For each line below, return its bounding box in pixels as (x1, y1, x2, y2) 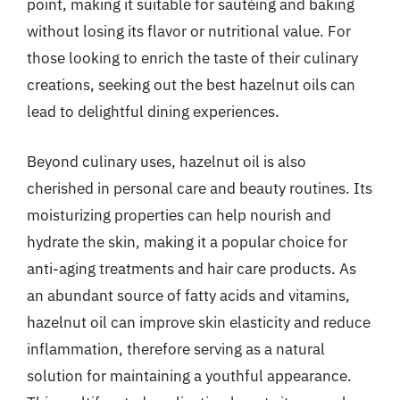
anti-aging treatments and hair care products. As (27, 258, 356, 279)
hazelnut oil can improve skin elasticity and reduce (27, 312, 371, 332)
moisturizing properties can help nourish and (27, 204, 331, 225)
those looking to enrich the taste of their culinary (27, 48, 358, 68)
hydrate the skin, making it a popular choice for (27, 231, 347, 252)
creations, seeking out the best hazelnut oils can (27, 75, 355, 95)
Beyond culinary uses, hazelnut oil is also (27, 151, 306, 171)
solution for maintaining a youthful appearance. (27, 365, 352, 386)
